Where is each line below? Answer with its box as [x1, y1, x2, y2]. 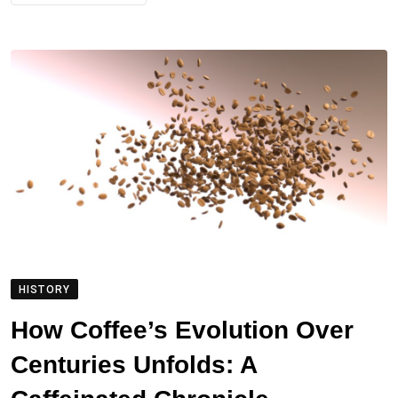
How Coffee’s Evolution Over [11, 316, 354, 345]
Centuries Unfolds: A [11, 351, 258, 379]
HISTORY [19, 283, 70, 297]
